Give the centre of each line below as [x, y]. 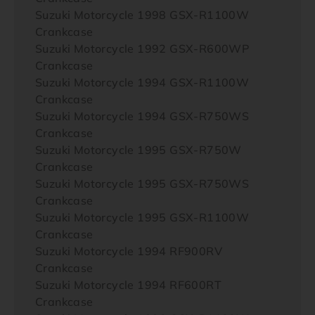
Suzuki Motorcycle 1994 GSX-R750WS [142, 116]
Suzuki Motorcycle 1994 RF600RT [128, 285]
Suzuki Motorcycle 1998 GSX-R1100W [142, 15]
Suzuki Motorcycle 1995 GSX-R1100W [142, 217]
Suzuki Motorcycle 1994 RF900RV [129, 251]
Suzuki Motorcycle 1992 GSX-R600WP [142, 49]
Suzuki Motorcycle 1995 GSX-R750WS [142, 184]
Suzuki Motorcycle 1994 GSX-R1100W [142, 82]
